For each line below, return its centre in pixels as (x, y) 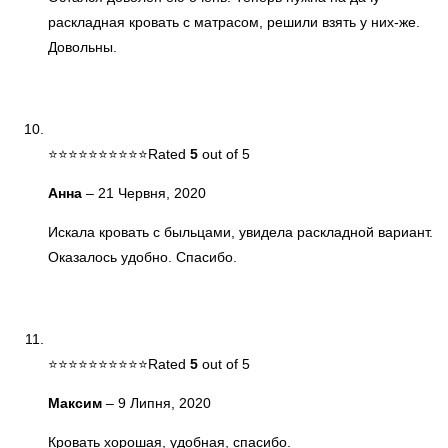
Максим (77, 402)
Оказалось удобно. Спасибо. (142, 256)
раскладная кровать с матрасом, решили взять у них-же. (234, 21)
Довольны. (82, 46)
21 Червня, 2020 (152, 192)
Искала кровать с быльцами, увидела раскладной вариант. (240, 231)
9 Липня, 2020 (164, 402)
